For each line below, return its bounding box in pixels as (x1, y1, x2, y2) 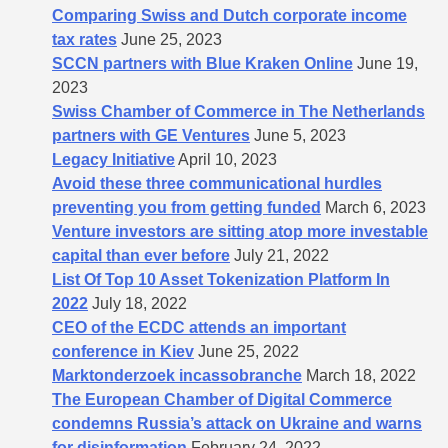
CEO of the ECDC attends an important (52, 318, 346, 336)
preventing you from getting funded (52, 198, 321, 216)
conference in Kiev (52, 342, 194, 360)
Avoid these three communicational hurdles (52, 174, 382, 192)
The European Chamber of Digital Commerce (52, 390, 392, 408)
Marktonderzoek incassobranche (52, 366, 302, 384)
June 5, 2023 (254, 126, 346, 144)
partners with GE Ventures (52, 126, 250, 144)
